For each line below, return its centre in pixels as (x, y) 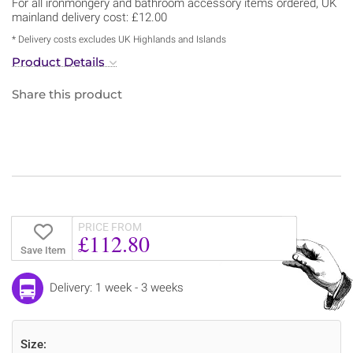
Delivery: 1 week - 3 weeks (117, 287)
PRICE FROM (110, 227)
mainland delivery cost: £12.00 (89, 17)
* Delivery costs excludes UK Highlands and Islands (119, 39)
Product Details (58, 61)
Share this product (67, 94)
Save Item (43, 250)
